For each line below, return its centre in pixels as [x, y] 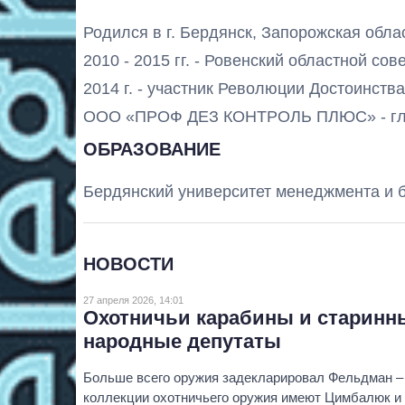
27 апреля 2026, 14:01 [133, 300]
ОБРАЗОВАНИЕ [152, 149]
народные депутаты [182, 341]
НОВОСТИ [128, 264]
